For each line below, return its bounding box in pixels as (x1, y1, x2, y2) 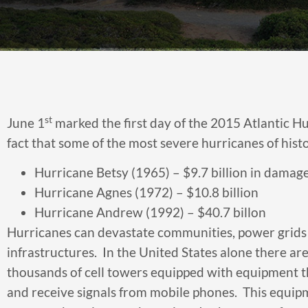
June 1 (7, 115, 45, 131)
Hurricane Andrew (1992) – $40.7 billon (34, 204, 266, 221)
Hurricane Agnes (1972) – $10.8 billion (34, 184, 258, 201)
